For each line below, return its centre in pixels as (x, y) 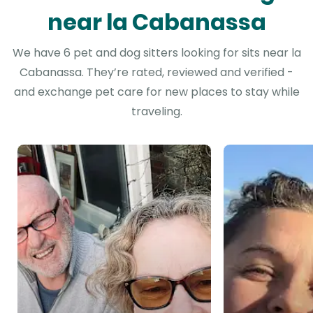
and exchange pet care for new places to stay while (156, 92)
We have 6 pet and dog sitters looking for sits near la (156, 53)
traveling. (156, 111)
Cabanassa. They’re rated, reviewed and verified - (156, 72)
